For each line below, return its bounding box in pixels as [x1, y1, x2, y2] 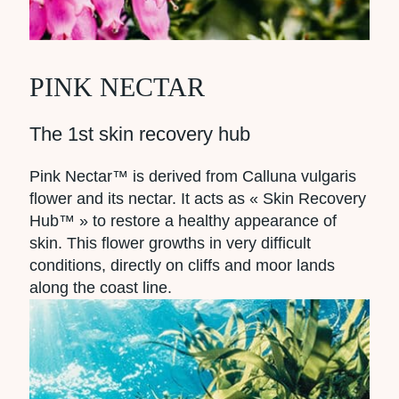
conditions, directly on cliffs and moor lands [29, 256, 335, 274]
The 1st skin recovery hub [29, 122, 250, 145]
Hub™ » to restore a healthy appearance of [29, 211, 337, 230]
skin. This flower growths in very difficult [29, 233, 311, 252]
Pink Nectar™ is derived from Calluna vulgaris [29, 167, 356, 185]
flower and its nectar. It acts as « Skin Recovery [29, 189, 366, 208]
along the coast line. [29, 278, 172, 297]
